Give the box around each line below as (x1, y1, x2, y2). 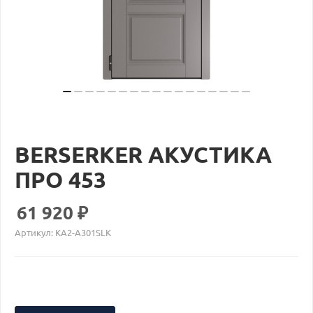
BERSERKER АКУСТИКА (15, 140, 272, 168)
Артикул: (15, 226, 53, 238)
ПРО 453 (15, 166, 106, 194)
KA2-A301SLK (55, 226, 111, 238)
